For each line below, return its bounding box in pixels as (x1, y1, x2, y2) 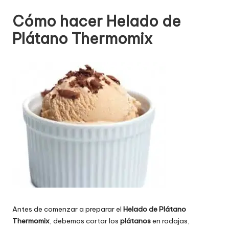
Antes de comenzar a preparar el (12, 204, 123, 214)
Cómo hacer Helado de (12, 11, 181, 31)
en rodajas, (151, 216, 190, 225)
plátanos (120, 216, 151, 225)
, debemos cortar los (50, 216, 120, 225)
